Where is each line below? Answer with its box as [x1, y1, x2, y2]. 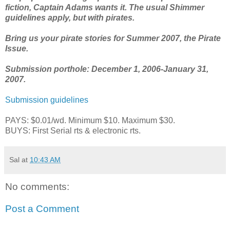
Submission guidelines [5, 95, 88, 104]
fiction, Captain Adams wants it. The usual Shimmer [5, 3, 204, 12]
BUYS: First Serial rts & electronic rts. [5, 126, 141, 135]
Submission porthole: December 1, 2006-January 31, [5, 64, 208, 73]
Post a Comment [5, 203, 79, 215]
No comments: [5, 181, 69, 192]
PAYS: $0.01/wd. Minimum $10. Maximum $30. [5, 116, 175, 125]
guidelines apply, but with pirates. [5, 13, 135, 22]
